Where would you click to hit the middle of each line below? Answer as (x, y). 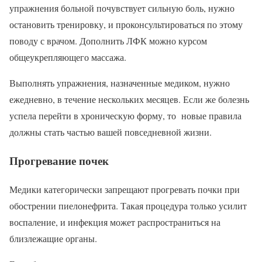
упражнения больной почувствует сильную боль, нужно (122, 8)
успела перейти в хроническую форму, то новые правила (125, 116)
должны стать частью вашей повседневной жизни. (111, 132)
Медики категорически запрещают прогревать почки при (125, 189)
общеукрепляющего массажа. (68, 57)
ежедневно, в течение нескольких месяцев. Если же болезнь (129, 99)
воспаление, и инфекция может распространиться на (115, 222)
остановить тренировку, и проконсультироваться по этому (126, 25)
